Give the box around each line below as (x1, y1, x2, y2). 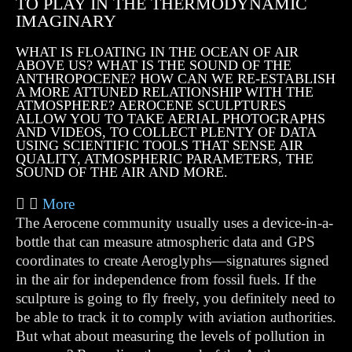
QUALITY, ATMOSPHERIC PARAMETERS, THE (16, 151, 313, 167)
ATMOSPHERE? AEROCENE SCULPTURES (16, 97, 286, 113)
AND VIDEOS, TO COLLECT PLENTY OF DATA (16, 124, 316, 140)
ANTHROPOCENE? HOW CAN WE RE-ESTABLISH (16, 71, 335, 86)
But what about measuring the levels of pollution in (16, 328, 325, 344)
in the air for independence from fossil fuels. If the (16, 271, 316, 288)
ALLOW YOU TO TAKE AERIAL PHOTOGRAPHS (16, 111, 325, 126)
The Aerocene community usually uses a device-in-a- (16, 214, 333, 231)
